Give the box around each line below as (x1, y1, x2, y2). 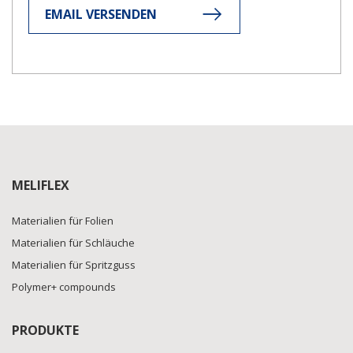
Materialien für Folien (12, 214, 113, 228)
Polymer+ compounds (12, 280, 116, 294)
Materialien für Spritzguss (12, 258, 136, 272)
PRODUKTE (12, 321, 79, 339)
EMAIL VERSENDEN (45, 6, 157, 23)
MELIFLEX (12, 176, 69, 194)
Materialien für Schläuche (12, 236, 135, 250)
